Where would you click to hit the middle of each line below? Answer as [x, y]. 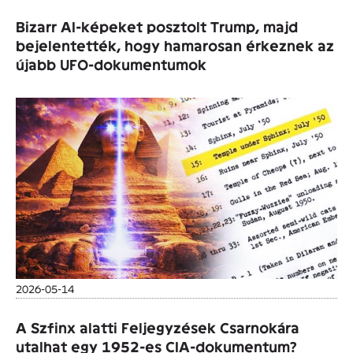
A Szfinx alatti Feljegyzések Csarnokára [158, 327]
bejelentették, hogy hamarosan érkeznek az [175, 46]
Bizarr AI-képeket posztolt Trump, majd [157, 27]
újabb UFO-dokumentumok [111, 65]
